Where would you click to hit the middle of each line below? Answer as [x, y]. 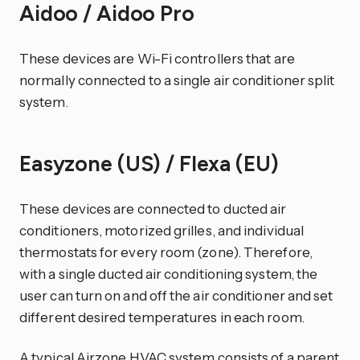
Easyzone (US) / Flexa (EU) [151, 164]
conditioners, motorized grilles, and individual [162, 231]
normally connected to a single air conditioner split [177, 80]
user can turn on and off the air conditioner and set [176, 296]
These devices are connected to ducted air [153, 209]
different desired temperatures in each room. [162, 317]
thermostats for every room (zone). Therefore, [166, 252]
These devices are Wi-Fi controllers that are [157, 58]
